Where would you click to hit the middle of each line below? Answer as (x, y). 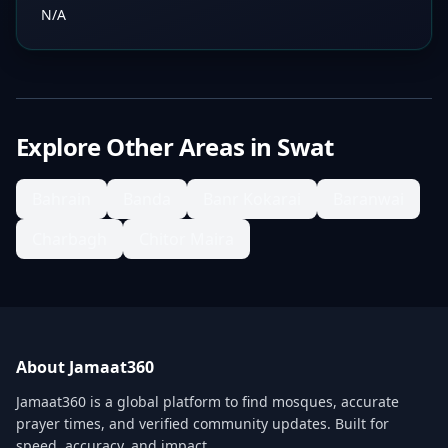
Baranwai (368, 199)
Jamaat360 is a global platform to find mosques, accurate (207, 401)
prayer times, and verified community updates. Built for (202, 423)
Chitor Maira (186, 239)
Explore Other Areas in (147, 146)
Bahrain (61, 199)
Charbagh (69, 239)
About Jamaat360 (85, 367)
